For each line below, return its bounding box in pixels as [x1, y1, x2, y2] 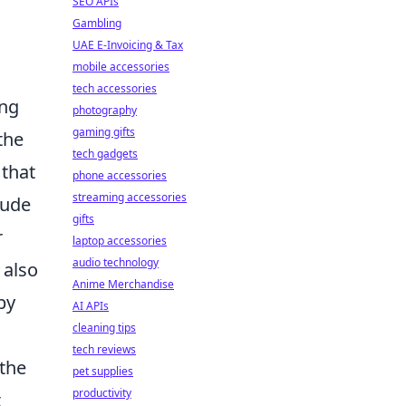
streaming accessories [72, 189, 187, 205]
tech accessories [72, 81, 157, 96]
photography [72, 102, 137, 118]
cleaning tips [72, 320, 136, 335]
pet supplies [72, 363, 133, 379]
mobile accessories [72, 59, 169, 74]
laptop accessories [72, 233, 167, 248]
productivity [72, 385, 131, 401]
